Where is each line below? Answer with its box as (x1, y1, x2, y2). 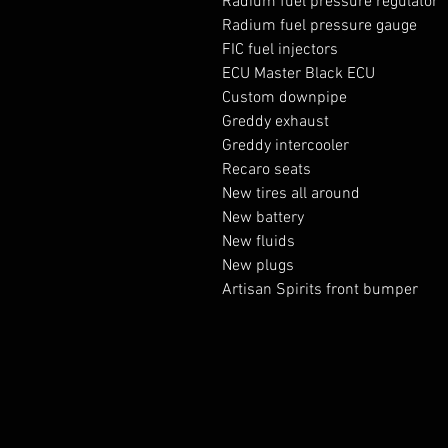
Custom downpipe (222, 88, 347, 108)
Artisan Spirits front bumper (222, 280, 418, 300)
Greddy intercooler (222, 136, 349, 156)
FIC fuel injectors (222, 40, 338, 60)
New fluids (222, 232, 295, 252)
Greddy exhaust (222, 112, 329, 132)
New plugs (222, 256, 294, 276)
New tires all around (222, 184, 360, 204)
